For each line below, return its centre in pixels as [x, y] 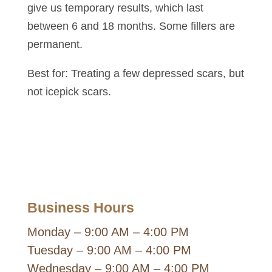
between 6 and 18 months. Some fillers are [131, 26]
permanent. [55, 44]
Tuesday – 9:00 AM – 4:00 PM [109, 250]
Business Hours [80, 208]
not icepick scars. [69, 92]
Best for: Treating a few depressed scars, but [135, 73]
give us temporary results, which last [115, 8]
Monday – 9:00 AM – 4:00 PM [108, 232]
